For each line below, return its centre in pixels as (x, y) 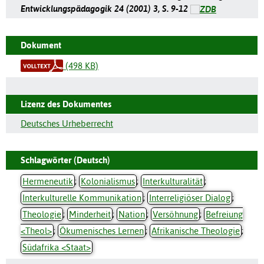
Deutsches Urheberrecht (67, 123)
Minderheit (90, 214)
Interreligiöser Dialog (190, 197)
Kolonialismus (108, 181)
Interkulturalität (173, 181)
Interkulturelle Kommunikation (82, 197)
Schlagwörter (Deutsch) (65, 160)
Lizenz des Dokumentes (66, 104)
